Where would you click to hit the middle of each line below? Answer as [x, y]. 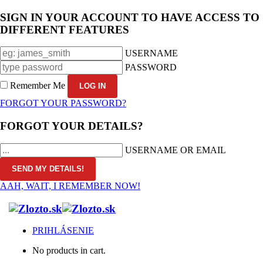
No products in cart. [69, 251]
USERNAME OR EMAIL [176, 150]
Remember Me [38, 86]
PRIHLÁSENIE [63, 231]
